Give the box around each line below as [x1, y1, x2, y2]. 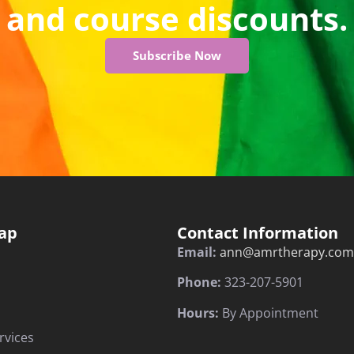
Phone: [177, 273, 221, 292]
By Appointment [222, 303, 318, 322]
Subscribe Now [133, 47, 221, 64]
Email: [177, 243, 217, 261]
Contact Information [177, 221, 338, 243]
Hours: [177, 303, 222, 322]
